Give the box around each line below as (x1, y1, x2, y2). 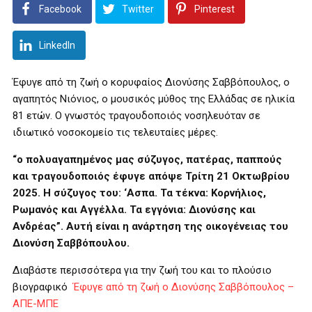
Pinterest (194, 3, 235, 15)
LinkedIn (39, 40, 75, 51)
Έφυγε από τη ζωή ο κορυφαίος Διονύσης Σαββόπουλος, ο (13, 76, 290, 88)
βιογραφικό (13, 281, 73, 293)
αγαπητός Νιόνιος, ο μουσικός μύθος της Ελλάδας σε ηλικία (13, 93, 295, 105)
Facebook (39, 3, 81, 15)
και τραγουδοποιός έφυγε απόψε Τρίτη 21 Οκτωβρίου (13, 170, 290, 182)
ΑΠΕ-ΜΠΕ (13, 297, 58, 310)
